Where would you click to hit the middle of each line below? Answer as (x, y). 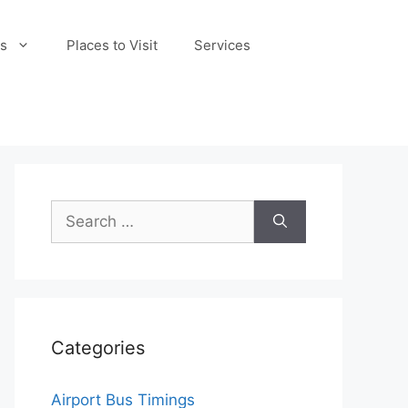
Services (223, 45)
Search (76, 210)
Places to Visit (112, 45)
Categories (98, 348)
